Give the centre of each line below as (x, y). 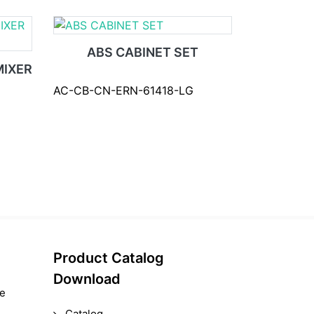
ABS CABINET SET (143, 52)
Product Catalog (109, 258)
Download (87, 279)
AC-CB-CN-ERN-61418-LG (123, 90)
